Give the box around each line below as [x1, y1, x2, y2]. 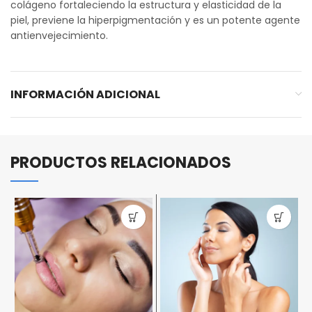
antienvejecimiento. [10, 29, 108, 42]
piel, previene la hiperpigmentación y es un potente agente [10, 13, 300, 27]
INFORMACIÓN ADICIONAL [10, 86, 160, 102]
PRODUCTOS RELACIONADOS [10, 152, 231, 173]
